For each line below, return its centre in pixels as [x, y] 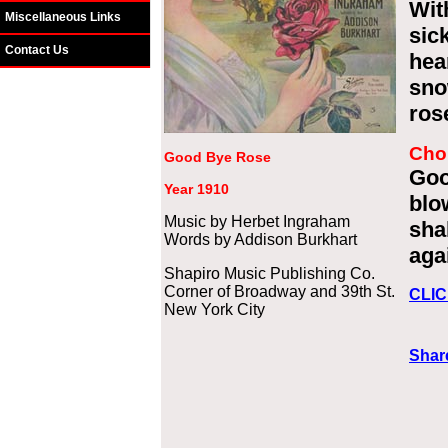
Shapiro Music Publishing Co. [269, 273]
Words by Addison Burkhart [260, 239]
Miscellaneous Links [63, 17]
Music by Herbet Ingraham [257, 221]
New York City [214, 309]
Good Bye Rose [217, 157]
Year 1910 [196, 189]
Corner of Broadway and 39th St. [279, 291]
